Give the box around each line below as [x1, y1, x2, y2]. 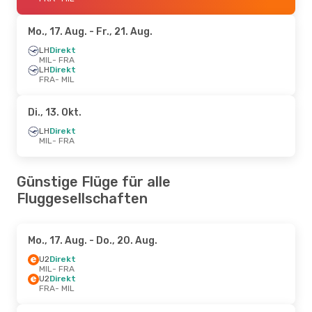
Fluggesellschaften [17, 189, 148, 207]
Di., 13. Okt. [28, 106, 81, 118]
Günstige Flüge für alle [17, 173, 171, 190]
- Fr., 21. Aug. [87, 25, 153, 38]
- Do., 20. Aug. [87, 234, 157, 247]
